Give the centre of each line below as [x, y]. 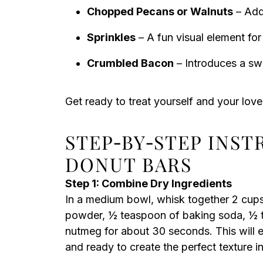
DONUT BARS [129, 164]
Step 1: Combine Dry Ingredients [149, 183]
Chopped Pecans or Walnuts [160, 11]
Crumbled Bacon [130, 63]
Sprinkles [111, 37]
